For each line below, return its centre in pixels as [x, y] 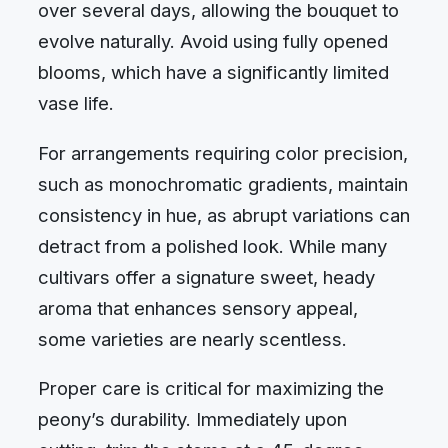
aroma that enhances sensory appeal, [198, 307]
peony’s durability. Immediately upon [192, 419]
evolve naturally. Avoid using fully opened [213, 41]
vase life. [76, 103]
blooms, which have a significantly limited [213, 72]
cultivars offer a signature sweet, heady [206, 276]
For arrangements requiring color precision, [223, 152]
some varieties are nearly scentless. [192, 338]
